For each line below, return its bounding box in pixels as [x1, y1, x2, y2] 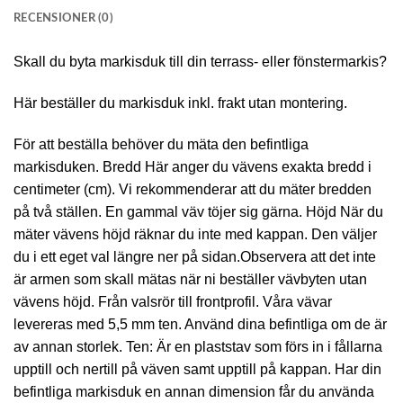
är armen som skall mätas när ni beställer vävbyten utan [13, 271, 367, 287]
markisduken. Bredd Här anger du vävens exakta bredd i [13, 158, 372, 175]
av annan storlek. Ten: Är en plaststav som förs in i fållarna [13, 338, 382, 354]
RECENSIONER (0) [13, 13, 113, 24]
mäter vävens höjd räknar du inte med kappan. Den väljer [13, 226, 377, 242]
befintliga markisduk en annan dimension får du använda [13, 383, 374, 399]
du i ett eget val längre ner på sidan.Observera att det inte [13, 248, 376, 264]
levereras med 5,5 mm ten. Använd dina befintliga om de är [13, 316, 387, 332]
